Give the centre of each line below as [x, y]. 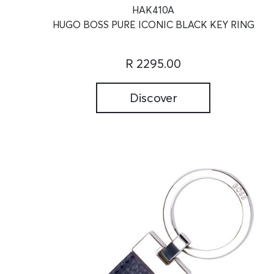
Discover [153, 98]
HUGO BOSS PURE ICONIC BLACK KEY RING [153, 25]
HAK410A [154, 10]
